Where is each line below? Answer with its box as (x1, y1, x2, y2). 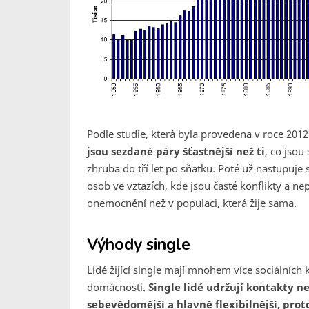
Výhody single (87, 234, 190, 255)
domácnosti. (87, 280, 148, 294)
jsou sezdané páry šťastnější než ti (87, 144, 265, 158)
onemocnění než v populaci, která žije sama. (87, 196, 297, 210)
